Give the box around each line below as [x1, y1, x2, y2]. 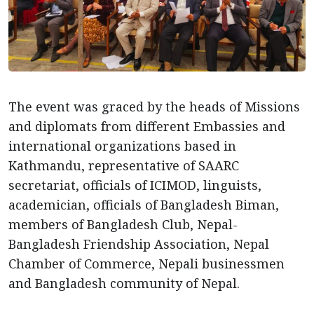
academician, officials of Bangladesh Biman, [8, 196, 279, 213]
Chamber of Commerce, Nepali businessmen [8, 254, 285, 272]
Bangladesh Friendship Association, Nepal [8, 235, 269, 252]
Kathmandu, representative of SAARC [8, 156, 239, 174]
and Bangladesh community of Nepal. [8, 274, 240, 292]
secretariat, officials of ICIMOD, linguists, [8, 176, 261, 193]
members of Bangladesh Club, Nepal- [8, 215, 238, 233]
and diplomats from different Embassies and [8, 117, 285, 135]
